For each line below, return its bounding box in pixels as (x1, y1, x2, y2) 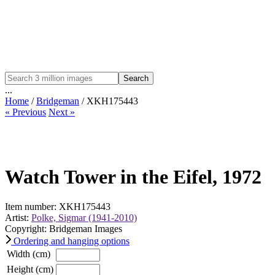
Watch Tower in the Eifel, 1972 (5, 165, 261, 188)
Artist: (5, 212, 31, 223)
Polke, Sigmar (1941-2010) (31, 212, 137, 223)
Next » (48, 107, 75, 118)
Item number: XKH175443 (5, 201, 110, 212)
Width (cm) (7, 249, 50, 260)
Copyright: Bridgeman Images (5, 223, 122, 234)
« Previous (5, 107, 46, 118)
